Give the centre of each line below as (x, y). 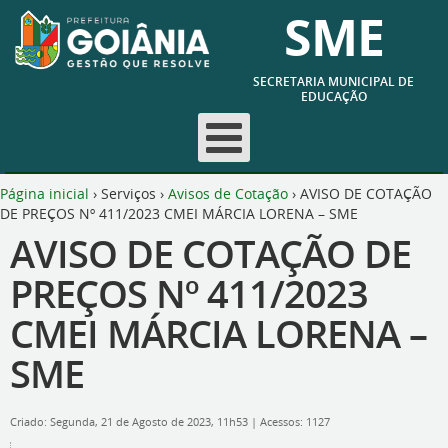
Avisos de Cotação (228, 193)
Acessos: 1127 (295, 422)
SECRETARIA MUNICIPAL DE (333, 81)
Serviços (128, 193)
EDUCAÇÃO (333, 96)
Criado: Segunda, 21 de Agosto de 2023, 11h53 (130, 422)
